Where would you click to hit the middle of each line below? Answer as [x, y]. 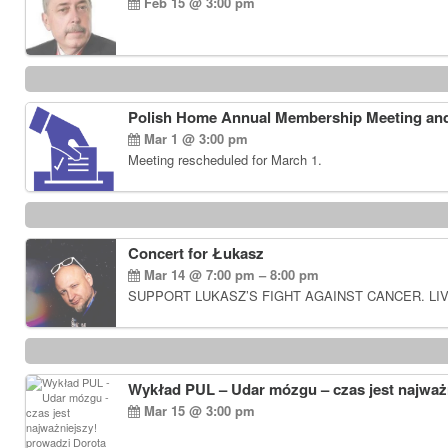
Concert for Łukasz [196, 253]
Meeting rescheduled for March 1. [225, 159]
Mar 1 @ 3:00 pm [194, 138]
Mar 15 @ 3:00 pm [197, 410]
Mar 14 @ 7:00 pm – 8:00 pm [229, 274]
